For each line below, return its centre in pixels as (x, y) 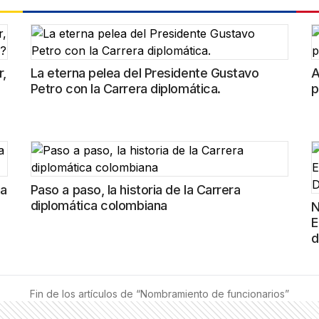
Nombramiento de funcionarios (213, 294)
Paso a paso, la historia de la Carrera (135, 190)
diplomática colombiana (99, 205)
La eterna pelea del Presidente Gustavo (145, 73)
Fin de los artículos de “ (85, 294)
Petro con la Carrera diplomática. (125, 89)
